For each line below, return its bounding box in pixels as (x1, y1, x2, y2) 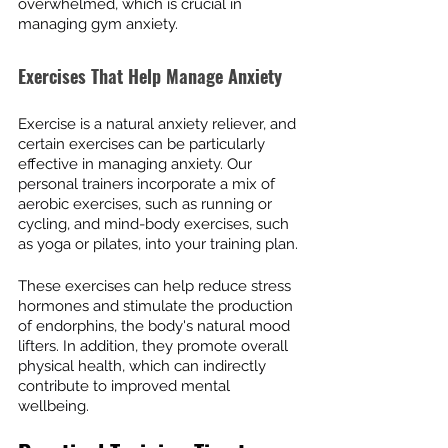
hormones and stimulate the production (18, 297, 297, 315)
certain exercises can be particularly (18, 135, 269, 153)
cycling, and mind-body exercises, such (18, 215, 293, 233)
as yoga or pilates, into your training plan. (18, 235, 298, 253)
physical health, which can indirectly (18, 357, 270, 375)
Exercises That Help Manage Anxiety (18, 63, 282, 89)
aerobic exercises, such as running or (18, 195, 276, 213)
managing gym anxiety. (18, 15, 178, 33)
